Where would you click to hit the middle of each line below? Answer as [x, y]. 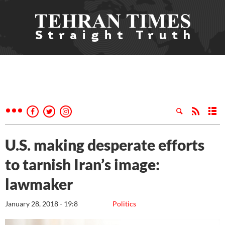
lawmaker [39, 184]
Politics [124, 204]
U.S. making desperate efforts [105, 145]
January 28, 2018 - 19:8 [41, 204]
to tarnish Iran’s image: [82, 164]
